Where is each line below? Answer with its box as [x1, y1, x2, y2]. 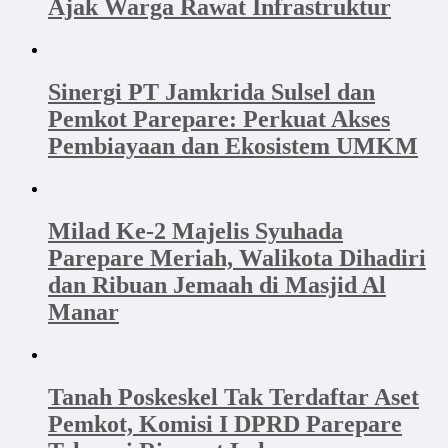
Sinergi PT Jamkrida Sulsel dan [48, 79, 375, 106]
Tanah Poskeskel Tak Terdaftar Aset [48, 383, 419, 410]
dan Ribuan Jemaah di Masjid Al [48, 272, 386, 299]
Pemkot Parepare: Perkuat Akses [48, 106, 390, 133]
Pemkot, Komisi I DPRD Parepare [48, 410, 402, 437]
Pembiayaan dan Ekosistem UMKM [48, 133, 418, 160]
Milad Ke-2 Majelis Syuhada [48, 218, 343, 245]
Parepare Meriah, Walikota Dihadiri [48, 245, 426, 272]
